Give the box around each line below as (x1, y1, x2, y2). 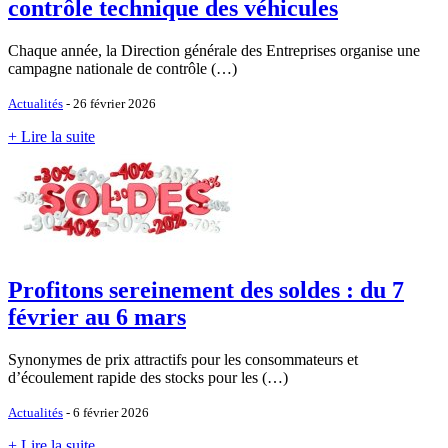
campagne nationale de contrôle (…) (8, 59, 237, 77)
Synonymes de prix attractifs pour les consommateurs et (8, 350, 358, 368)
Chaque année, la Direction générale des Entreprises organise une (8, 41, 420, 59)
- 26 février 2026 (63, 95, 156, 111)
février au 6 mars (8, 303, 186, 330)
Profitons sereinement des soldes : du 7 (8, 276, 404, 303)
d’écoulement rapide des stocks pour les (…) (8, 368, 288, 386)
